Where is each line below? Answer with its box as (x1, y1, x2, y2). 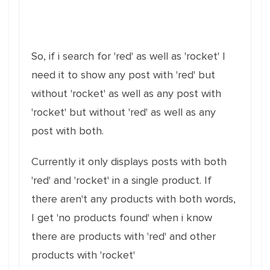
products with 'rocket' (31, 248, 135, 262)
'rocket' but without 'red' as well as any (31, 105, 216, 119)
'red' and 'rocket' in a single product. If (31, 174, 212, 187)
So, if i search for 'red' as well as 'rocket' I (31, 49, 225, 63)
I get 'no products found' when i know (31, 211, 212, 224)
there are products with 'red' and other (31, 230, 216, 243)
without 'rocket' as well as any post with (31, 87, 221, 100)
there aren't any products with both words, (31, 192, 236, 206)
